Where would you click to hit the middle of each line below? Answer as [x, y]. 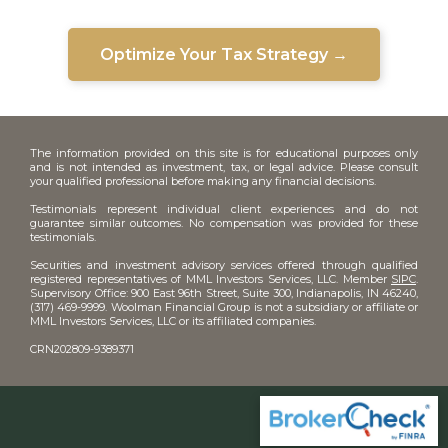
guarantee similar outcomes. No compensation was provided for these [224, 223]
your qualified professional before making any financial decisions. [203, 181]
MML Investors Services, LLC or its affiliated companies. [173, 321]
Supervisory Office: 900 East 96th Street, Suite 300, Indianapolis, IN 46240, [224, 293]
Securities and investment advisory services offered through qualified [224, 265]
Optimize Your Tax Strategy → [224, 55]
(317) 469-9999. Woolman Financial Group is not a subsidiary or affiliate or [224, 307]
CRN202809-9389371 [82, 349]
